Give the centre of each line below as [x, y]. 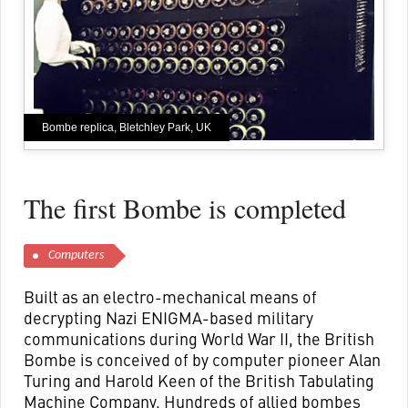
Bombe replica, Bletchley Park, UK [126, 128]
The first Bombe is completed [184, 208]
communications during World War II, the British [199, 339]
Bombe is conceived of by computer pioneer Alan [202, 360]
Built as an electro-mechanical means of [170, 297]
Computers [76, 256]
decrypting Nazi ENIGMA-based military [168, 318]
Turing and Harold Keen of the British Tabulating [199, 381]
